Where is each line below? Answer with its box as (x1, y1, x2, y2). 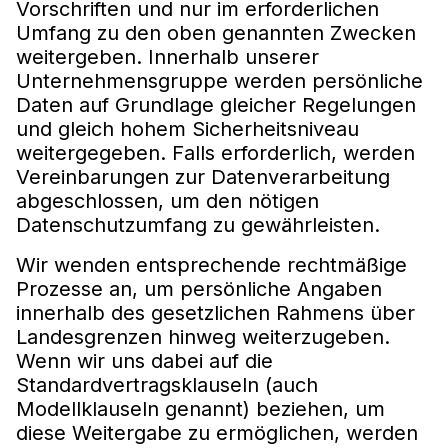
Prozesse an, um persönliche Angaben (16, 276, 382, 301)
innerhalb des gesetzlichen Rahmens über (16, 300, 415, 325)
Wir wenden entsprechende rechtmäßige (16, 252, 407, 277)
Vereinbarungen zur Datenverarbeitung (16, 164, 390, 189)
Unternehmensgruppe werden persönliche (16, 68, 423, 93)
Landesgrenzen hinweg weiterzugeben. (16, 324, 390, 349)
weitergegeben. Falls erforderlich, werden (16, 140, 415, 165)
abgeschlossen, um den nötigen (16, 188, 319, 213)
